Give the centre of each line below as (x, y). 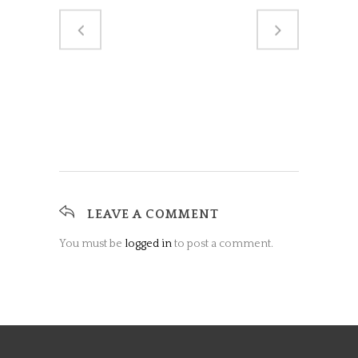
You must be (92, 244)
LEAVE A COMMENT (153, 215)
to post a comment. (223, 244)
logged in (148, 244)
